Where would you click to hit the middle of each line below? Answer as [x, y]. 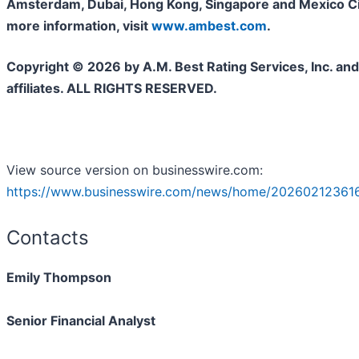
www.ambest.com [209, 26]
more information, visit [79, 26]
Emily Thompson [59, 278]
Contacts [48, 238]
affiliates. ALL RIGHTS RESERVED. [112, 89]
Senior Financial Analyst [81, 321]
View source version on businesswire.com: [135, 170]
